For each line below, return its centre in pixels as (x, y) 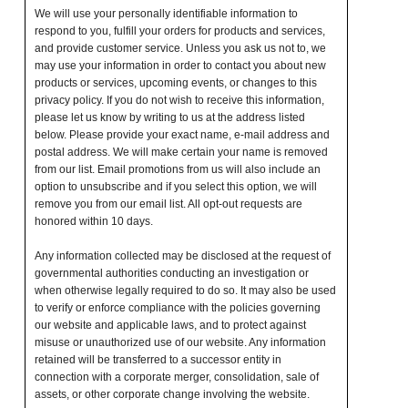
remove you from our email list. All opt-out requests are (168, 204)
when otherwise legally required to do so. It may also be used (185, 291)
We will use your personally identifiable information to (166, 14)
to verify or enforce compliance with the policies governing (177, 308)
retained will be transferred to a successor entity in (158, 360)
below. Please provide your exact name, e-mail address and (182, 135)
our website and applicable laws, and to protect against (170, 326)
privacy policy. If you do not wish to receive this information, (179, 101)
